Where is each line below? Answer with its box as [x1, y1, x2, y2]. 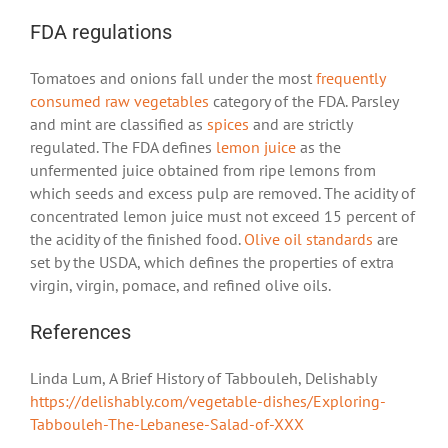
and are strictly [249, 113, 352, 134]
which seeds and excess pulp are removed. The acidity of [30, 182, 415, 203]
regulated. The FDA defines [30, 136, 216, 157]
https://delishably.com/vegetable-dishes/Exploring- [30, 390, 386, 411]
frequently [316, 67, 385, 88]
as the [296, 136, 341, 157]
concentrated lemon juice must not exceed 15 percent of [30, 205, 415, 226]
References [30, 319, 131, 344]
